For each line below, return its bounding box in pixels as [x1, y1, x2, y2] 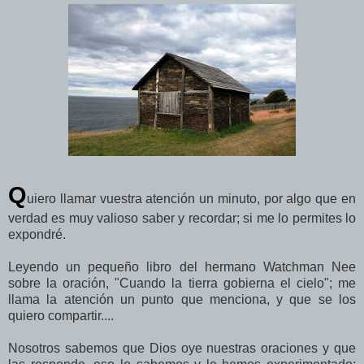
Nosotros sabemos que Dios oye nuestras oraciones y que [8, 340, 356, 355]
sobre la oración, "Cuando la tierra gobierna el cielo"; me [8, 275, 356, 290]
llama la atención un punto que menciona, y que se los [8, 292, 356, 306]
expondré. [8, 227, 66, 241]
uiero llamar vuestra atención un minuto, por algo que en [27, 191, 356, 206]
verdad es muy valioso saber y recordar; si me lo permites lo [8, 210, 356, 225]
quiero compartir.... [8, 308, 114, 323]
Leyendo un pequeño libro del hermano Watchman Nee [8, 259, 356, 274]
